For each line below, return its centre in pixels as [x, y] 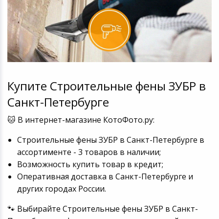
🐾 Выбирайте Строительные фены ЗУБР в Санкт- [102, 208]
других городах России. [61, 188]
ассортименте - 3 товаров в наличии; [89, 152]
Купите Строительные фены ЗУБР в [106, 86]
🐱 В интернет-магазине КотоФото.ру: [81, 120]
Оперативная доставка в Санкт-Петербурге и [105, 176]
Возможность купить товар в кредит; [90, 164]
